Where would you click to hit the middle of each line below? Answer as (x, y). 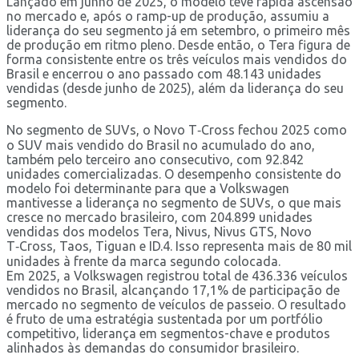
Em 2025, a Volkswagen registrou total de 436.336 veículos (177, 275)
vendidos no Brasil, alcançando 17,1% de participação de (173, 290)
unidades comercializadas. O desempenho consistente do (174, 173)
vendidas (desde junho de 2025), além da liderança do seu (175, 88)
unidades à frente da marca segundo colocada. (143, 261)
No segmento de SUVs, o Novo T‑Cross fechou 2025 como (177, 129)
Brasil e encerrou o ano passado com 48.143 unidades (164, 73)
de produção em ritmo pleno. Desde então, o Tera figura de (178, 44)
